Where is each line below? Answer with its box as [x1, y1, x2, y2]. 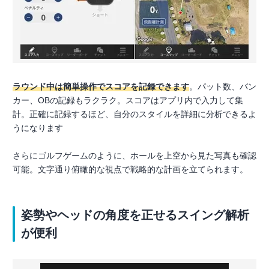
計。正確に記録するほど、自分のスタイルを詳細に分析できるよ [13, 109, 256, 119]
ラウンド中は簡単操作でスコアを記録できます [13, 81, 189, 91]
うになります [13, 122, 63, 133]
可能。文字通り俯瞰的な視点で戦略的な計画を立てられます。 [13, 164, 248, 174]
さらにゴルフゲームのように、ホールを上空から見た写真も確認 [13, 150, 256, 160]
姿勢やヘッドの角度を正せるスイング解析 [21, 208, 249, 222]
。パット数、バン [189, 81, 256, 91]
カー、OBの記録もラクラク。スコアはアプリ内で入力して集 [13, 95, 243, 105]
